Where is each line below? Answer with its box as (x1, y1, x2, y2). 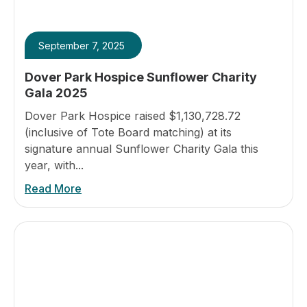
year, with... (25, 158, 84, 172)
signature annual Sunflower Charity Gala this (25, 142, 258, 156)
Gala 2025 (25, 86, 88, 100)
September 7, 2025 (38, 40, 125, 51)
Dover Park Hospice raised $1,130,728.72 (25, 109, 241, 123)
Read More (25, 182, 82, 195)
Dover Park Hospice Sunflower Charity (25, 70, 257, 84)
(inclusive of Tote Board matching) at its (25, 125, 232, 139)
